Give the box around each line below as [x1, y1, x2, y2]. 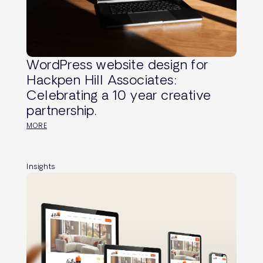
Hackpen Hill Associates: [26, 72, 177, 87]
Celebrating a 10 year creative [26, 87, 211, 103]
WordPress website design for [26, 57, 208, 72]
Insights [26, 162, 55, 171]
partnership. [26, 103, 97, 118]
